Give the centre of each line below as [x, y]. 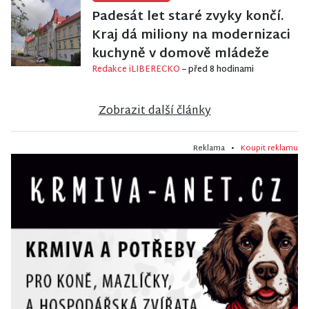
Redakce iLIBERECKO [137, 70]
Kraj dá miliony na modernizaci [191, 36]
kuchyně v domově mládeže [180, 54]
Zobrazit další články [154, 112]
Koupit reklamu [269, 149]
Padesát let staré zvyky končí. [188, 17]
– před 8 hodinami [218, 70]
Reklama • [217, 149]
